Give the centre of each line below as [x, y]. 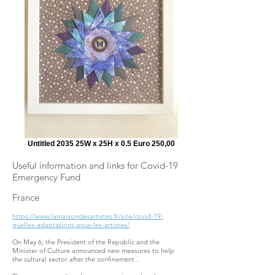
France [27, 197]
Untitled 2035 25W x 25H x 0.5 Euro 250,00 [101, 143]
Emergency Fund [46, 177]
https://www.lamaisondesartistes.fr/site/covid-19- [88, 216]
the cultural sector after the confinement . [76, 259]
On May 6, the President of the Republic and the [86, 242]
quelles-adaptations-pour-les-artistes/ [71, 225]
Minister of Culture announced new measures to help [93, 250]
